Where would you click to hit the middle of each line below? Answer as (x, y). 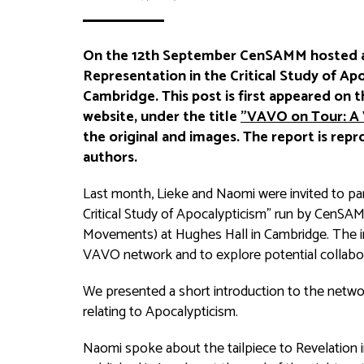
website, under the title (162, 117)
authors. (110, 158)
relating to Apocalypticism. (160, 312)
